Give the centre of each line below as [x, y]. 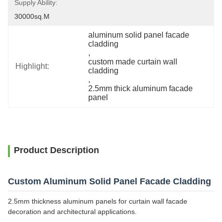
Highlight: [32, 66]
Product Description [56, 150]
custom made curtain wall [133, 62]
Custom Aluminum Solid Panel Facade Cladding [110, 181]
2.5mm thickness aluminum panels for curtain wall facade [98, 201]
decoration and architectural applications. [72, 212]
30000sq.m [32, 16]
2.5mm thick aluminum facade [141, 88]
